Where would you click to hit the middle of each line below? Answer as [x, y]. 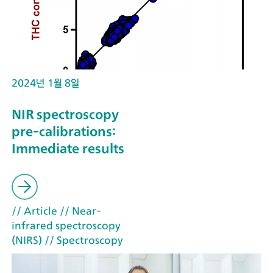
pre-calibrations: [64, 132]
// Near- [79, 211]
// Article [34, 211]
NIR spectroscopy [65, 115]
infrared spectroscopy [66, 226]
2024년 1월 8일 [45, 83]
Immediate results [68, 149]
